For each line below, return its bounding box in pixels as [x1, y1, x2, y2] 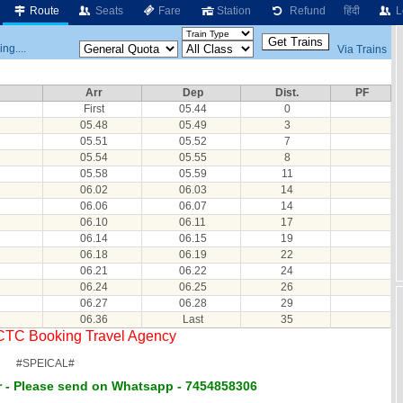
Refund [284, 4, 327, 17]
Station [214, 4, 252, 17]
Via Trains [337, 42, 387, 56]
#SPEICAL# [15, 357, 75, 370]
